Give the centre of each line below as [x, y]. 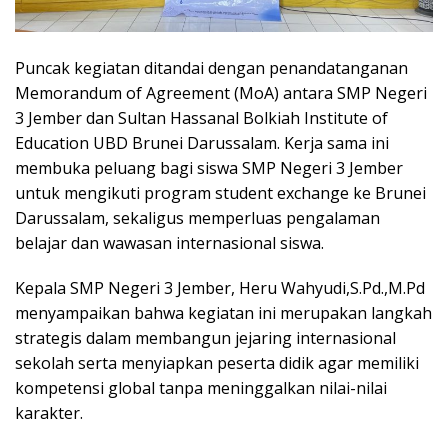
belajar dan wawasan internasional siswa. [169, 243]
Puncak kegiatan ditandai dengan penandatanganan [211, 68]
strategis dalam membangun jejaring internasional [205, 338]
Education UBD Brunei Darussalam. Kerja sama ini [202, 143]
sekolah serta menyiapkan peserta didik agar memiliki [217, 363]
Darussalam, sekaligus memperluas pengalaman [197, 218]
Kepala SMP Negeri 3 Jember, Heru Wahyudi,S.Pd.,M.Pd [220, 288]
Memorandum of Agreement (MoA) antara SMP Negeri [221, 93]
